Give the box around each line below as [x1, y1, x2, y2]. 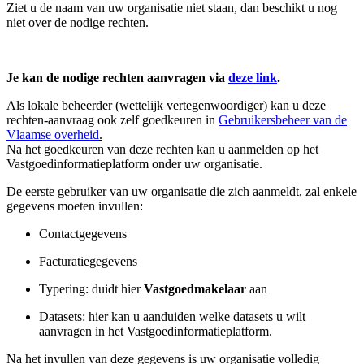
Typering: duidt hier [39, 281, 144, 296]
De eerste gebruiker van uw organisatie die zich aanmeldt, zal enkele [6, 184, 357, 198]
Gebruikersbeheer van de [219, 112, 347, 127]
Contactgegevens [39, 226, 127, 240]
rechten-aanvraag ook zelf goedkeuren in [6, 112, 219, 127]
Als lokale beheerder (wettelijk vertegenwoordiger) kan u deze [6, 97, 326, 112]
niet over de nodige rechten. [6, 15, 149, 29]
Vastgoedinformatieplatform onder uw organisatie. [6, 156, 262, 171]
